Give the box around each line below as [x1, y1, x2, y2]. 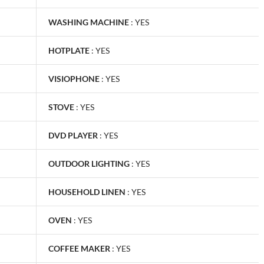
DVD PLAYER [48, 130, 98, 140]
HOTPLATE [48, 45, 90, 55]
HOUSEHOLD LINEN [48, 186, 126, 197]
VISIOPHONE [48, 73, 100, 84]
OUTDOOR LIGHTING [48, 158, 130, 169]
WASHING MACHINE [48, 16, 129, 27]
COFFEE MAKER [48, 243, 110, 253]
